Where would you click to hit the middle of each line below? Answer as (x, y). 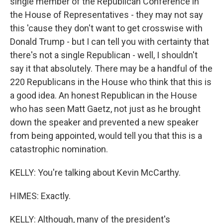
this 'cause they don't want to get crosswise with (106, 28)
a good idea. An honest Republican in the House (104, 95)
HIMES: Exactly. (40, 196)
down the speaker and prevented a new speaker (104, 122)
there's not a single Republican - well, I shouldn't (104, 55)
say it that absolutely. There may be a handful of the (111, 68)
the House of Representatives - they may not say (107, 14)
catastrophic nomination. (59, 149)
